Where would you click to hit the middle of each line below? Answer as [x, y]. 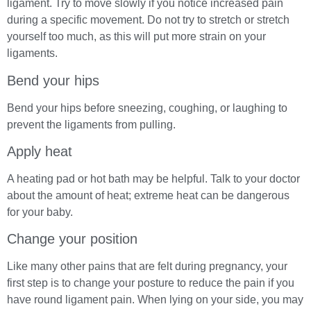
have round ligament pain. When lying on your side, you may [155, 300]
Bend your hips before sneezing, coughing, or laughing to [147, 108]
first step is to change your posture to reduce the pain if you [151, 283]
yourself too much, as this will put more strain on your [136, 37]
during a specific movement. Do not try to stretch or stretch [148, 20]
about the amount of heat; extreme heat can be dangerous [148, 196]
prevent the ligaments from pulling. [91, 124]
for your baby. [40, 212]
